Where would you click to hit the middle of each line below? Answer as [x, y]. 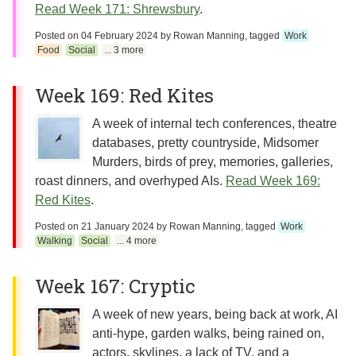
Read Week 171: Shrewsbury [117, 9]
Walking [54, 241]
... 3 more [124, 50]
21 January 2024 [118, 226]
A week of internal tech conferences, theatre [215, 124]
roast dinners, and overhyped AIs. [129, 181]
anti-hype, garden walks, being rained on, [208, 333]
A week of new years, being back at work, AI [215, 314]
